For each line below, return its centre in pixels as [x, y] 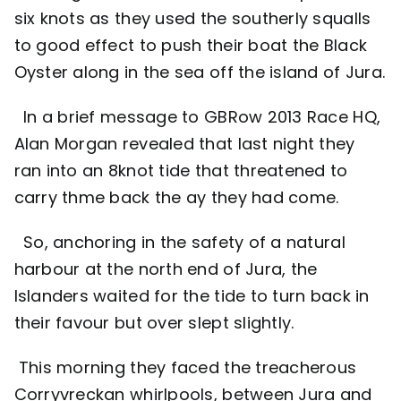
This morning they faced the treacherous [185, 368]
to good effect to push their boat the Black [191, 46]
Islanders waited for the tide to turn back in [192, 296]
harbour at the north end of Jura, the [166, 269]
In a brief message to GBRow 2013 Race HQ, [197, 117]
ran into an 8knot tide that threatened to [181, 171]
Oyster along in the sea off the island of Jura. [200, 73]
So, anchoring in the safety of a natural [179, 243]
